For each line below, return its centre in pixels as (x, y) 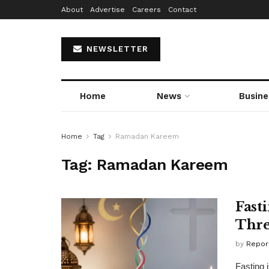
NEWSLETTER (116, 49)
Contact (182, 10)
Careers (147, 10)
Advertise (107, 10)
